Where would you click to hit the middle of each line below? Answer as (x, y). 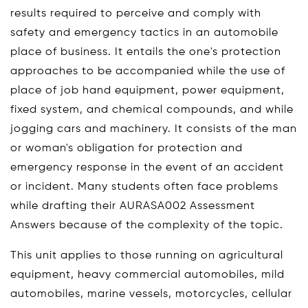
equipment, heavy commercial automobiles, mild (147, 275)
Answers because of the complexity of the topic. (147, 225)
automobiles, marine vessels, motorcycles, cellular (151, 294)
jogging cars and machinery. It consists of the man (154, 129)
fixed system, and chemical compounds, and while (152, 110)
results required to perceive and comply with (136, 14)
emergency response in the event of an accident (147, 168)
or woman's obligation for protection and (126, 148)
